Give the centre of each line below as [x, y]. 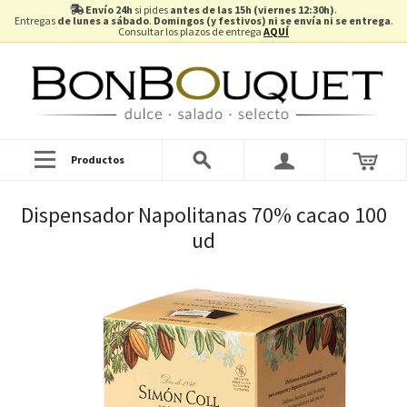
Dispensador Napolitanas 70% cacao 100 [203, 214]
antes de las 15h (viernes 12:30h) [252, 10]
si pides [151, 10]
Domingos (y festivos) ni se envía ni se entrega [272, 20]
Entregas [35, 20]
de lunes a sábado [103, 20]
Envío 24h [109, 10]
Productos [97, 160]
